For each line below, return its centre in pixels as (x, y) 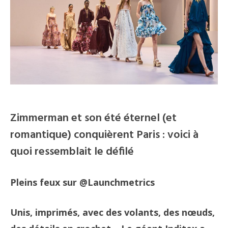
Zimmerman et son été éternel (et (93, 118)
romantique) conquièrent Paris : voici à (104, 135)
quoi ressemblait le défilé (72, 152)
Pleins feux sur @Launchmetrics (82, 182)
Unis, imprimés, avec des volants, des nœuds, (112, 212)
